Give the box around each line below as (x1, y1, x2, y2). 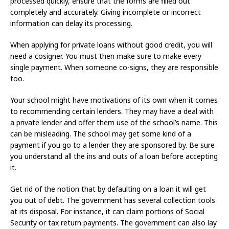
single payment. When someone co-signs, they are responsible (10, 62, 218, 73)
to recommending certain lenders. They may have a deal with (10, 106, 214, 117)
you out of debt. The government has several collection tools (10, 195, 215, 205)
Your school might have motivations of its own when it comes (10, 95, 218, 105)
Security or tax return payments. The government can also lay (10, 218, 217, 228)
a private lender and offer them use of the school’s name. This (10, 118, 218, 128)
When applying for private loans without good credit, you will (10, 40, 212, 50)
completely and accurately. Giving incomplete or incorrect (10, 7, 201, 17)
